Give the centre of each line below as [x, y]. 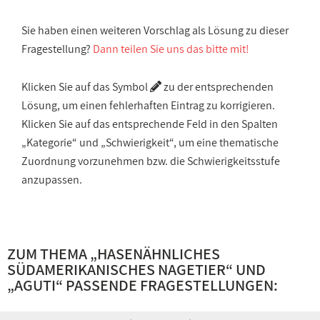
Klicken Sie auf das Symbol [86, 87]
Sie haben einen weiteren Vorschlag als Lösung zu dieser [155, 30]
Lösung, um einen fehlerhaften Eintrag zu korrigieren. [148, 105]
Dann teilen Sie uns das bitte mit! [171, 49]
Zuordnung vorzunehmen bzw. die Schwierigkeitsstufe [151, 161]
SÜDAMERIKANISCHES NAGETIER [116, 269]
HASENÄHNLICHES [159, 254]
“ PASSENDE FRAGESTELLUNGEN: [167, 285]
